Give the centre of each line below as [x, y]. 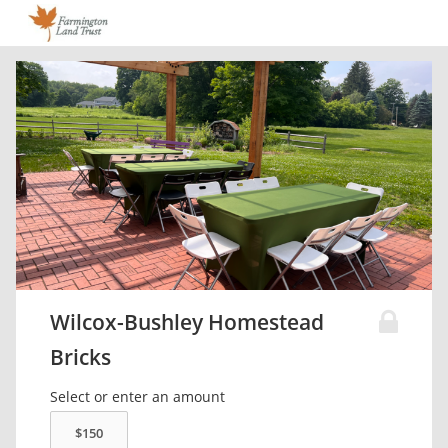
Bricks [81, 357]
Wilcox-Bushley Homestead [187, 322]
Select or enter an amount [138, 397]
